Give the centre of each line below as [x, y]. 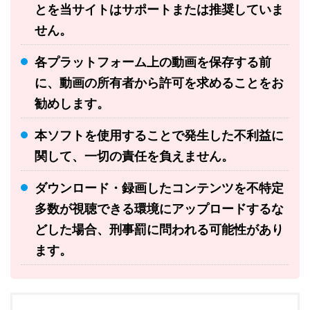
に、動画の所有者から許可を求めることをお [159, 83]
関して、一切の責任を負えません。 [134, 156]
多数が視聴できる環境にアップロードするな [159, 209]
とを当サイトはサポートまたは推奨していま [159, 10]
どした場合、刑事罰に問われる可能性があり [159, 230]
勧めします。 [72, 104]
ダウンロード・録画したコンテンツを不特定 [159, 188]
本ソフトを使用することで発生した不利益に [159, 136]
